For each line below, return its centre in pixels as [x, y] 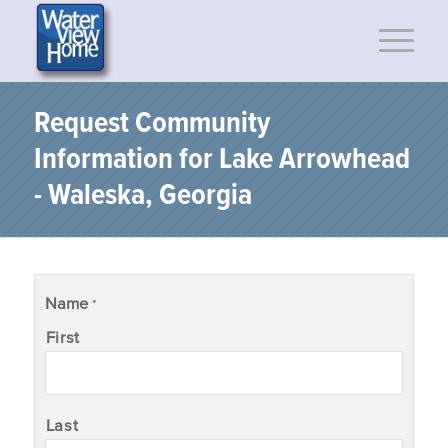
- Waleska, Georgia [142, 196]
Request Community [151, 124]
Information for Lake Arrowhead [221, 160]
